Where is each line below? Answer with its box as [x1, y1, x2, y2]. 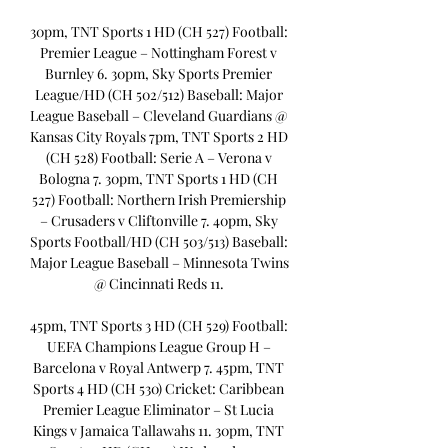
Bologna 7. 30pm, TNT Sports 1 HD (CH [39, 169, 278, 189]
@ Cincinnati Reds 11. [93, 274, 227, 294]
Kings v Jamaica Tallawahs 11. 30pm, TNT [33, 421, 284, 441]
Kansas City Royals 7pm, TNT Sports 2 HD [30, 127, 288, 147]
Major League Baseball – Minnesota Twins [30, 253, 289, 273]
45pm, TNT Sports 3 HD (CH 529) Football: [30, 316, 288, 336]
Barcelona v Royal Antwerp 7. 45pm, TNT [33, 358, 284, 378]
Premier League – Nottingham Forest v [40, 43, 277, 63]
